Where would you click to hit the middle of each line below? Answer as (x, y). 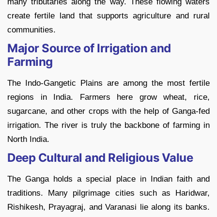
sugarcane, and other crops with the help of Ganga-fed (108, 111)
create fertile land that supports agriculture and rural (108, 16)
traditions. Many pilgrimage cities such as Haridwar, (108, 193)
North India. (28, 139)
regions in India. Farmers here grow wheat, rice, (108, 97)
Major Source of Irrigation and (89, 48)
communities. (31, 30)
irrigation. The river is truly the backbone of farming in (108, 125)
